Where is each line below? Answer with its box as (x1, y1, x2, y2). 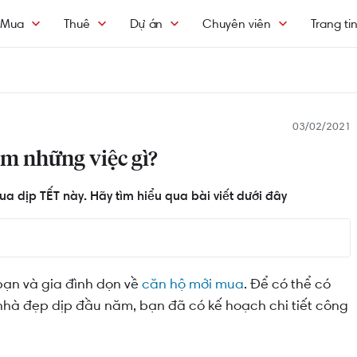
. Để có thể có (244, 274, 331, 293)
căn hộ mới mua (142, 274, 244, 293)
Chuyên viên (202, 14, 271, 32)
